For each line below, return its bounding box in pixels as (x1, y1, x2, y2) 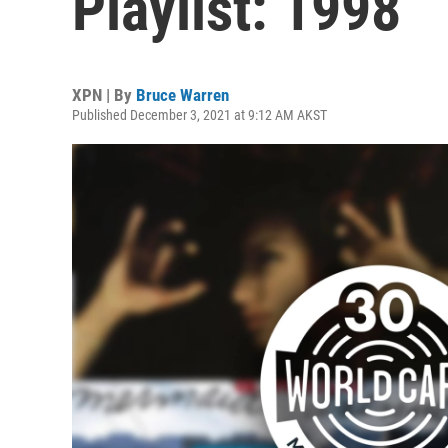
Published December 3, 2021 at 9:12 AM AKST (72, 107, 327, 123)
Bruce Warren (136, 85, 229, 105)
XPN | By (72, 85, 136, 105)
